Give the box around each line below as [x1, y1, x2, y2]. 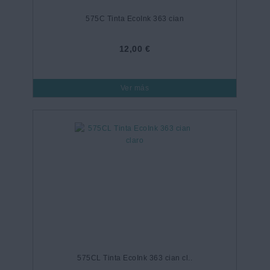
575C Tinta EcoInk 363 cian [86, 14, 184, 24]
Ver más [120, 84, 149, 93]
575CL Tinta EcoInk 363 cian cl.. [77, 254, 193, 263]
